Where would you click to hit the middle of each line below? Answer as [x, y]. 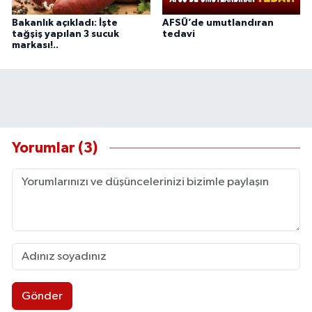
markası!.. [35, 46]
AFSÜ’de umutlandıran [218, 23]
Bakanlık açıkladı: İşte [65, 23]
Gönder [42, 296]
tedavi [178, 34]
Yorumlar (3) [55, 148]
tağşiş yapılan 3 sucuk [65, 34]
